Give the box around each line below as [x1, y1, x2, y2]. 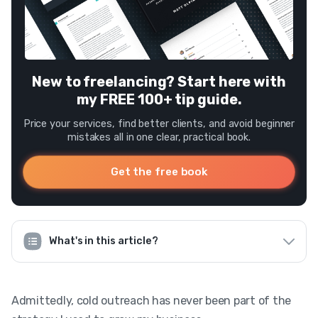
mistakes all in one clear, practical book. [67, 131, 251, 143]
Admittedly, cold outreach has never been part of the [11, 293, 291, 307]
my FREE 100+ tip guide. [76, 90, 242, 108]
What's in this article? [49, 234, 158, 247]
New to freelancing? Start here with [32, 72, 286, 90]
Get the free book [110, 165, 208, 178]
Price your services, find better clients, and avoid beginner [23, 117, 295, 130]
